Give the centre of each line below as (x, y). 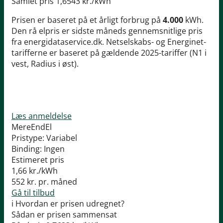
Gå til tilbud (33, 193)
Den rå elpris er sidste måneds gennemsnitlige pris (107, 31)
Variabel (62, 138)
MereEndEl (32, 127)
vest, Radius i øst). (45, 64)
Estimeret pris (38, 160)
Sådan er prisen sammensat (64, 215)
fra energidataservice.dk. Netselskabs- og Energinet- (109, 42)
